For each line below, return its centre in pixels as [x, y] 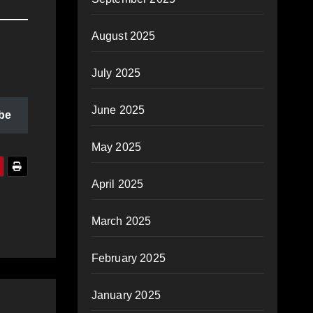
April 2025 [117, 184]
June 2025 [118, 110]
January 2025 [126, 295]
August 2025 [123, 36]
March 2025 [121, 221]
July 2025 [116, 73]
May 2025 [116, 147]
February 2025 [129, 258]
